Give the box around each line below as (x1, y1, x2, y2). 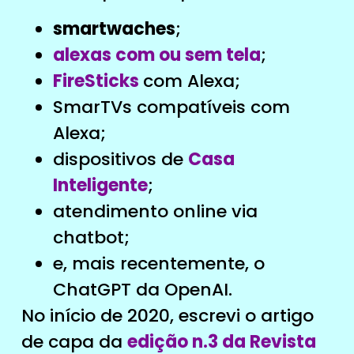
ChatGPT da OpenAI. (52, 277, 232, 302)
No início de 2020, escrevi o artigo (21, 303, 314, 328)
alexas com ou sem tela (52, 42, 261, 67)
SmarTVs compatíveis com (52, 94, 290, 119)
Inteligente (52, 172, 148, 198)
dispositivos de (52, 146, 188, 171)
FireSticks (52, 68, 139, 93)
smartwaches (52, 16, 175, 41)
